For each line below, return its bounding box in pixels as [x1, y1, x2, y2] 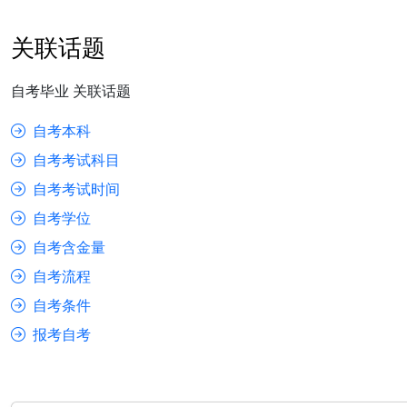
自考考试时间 [33, 179, 120, 200]
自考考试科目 [33, 150, 120, 171]
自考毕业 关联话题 [11, 81, 131, 102]
